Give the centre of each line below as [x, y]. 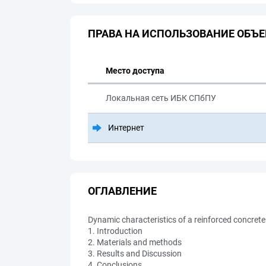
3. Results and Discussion [135, 254]
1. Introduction [115, 231]
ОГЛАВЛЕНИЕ [122, 191]
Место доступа [135, 71]
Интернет [125, 128]
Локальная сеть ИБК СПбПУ [161, 98]
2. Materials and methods [135, 242]
